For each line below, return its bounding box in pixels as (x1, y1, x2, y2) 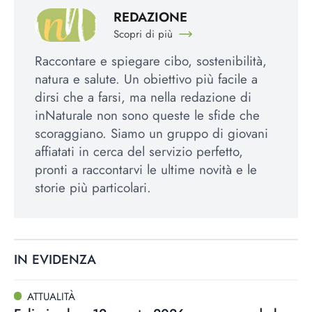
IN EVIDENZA (14, 250, 96, 270)
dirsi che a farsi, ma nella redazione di (35, 88, 251, 107)
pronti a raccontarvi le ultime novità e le (35, 160, 257, 180)
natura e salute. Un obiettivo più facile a (35, 70, 258, 89)
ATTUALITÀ (26, 288, 75, 304)
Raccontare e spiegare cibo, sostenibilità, (35, 52, 267, 71)
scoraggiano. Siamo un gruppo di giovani (35, 124, 268, 143)
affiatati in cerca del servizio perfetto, (35, 142, 243, 162)
